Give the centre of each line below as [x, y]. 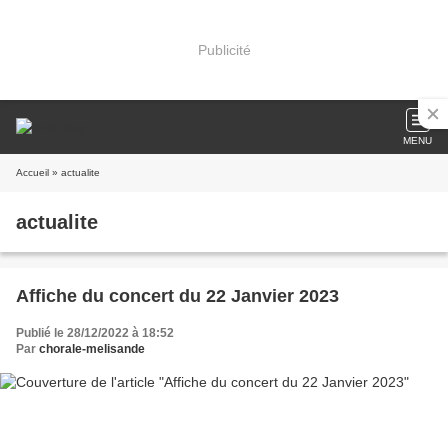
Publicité [224, 49]
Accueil [32, 172]
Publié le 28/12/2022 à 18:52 [95, 333]
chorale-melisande [92, 349]
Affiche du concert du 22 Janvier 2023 [177, 296]
